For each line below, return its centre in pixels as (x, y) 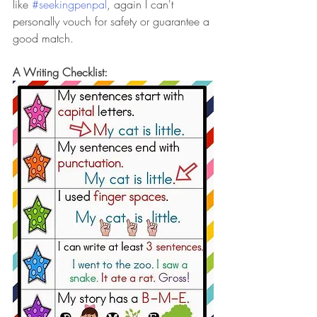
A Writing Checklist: (60, 72)
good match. (45, 38)
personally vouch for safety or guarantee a (113, 21)
